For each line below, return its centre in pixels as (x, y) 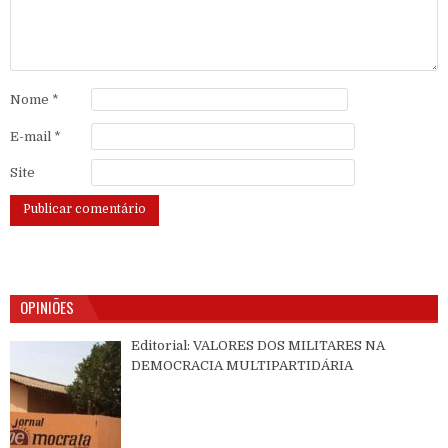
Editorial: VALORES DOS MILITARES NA (258, 345)
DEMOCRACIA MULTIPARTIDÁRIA (242, 365)
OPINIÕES (47, 306)
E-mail (32, 136)
